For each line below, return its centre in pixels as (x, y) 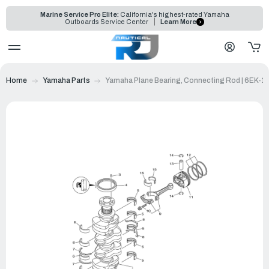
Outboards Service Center (107, 22)
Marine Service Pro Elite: (79, 14)
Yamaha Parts (66, 80)
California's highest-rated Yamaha (174, 14)
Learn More (178, 22)
